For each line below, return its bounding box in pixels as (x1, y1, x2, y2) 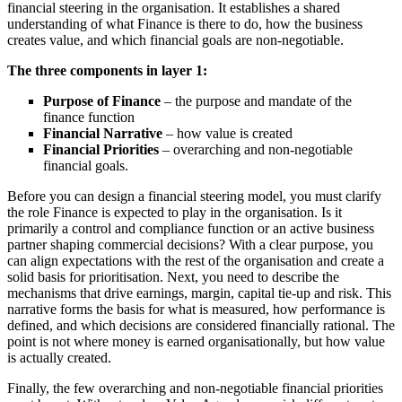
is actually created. (7, 350, 115, 366)
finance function (43, 109, 138, 126)
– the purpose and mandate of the (161, 93, 352, 109)
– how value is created (162, 126, 296, 142)
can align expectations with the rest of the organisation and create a (7, 253, 384, 269)
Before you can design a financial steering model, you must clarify (7, 188, 381, 205)
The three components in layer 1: (7, 63, 211, 79)
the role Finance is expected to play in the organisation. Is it (7, 205, 342, 221)
